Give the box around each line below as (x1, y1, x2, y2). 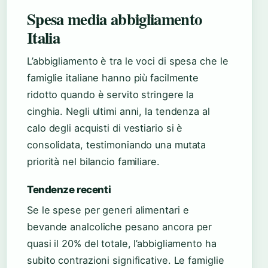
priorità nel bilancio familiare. (27, 156, 160, 168)
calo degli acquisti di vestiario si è (27, 122, 183, 135)
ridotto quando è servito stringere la (27, 89, 194, 101)
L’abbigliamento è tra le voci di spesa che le (27, 55, 229, 68)
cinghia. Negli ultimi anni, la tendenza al (27, 105, 210, 118)
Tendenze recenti (27, 184, 111, 196)
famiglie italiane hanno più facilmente (27, 72, 199, 84)
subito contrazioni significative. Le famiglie (27, 254, 224, 267)
